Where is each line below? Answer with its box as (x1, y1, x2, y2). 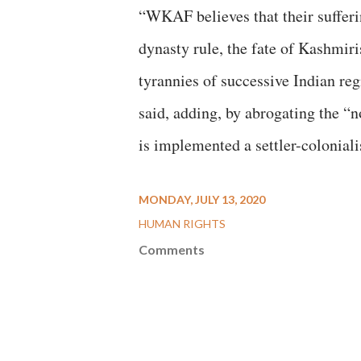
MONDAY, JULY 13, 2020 (139, 193, 265, 206)
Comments (139, 242, 205, 257)
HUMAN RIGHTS (139, 217, 226, 230)
